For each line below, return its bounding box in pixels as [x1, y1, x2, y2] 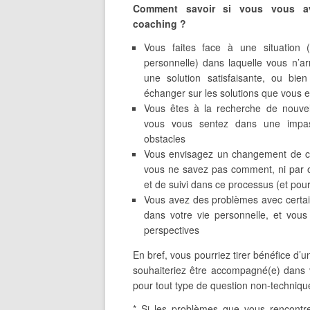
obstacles [144, 131, 185, 145]
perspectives [144, 223, 199, 237]
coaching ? [133, 17, 186, 30]
